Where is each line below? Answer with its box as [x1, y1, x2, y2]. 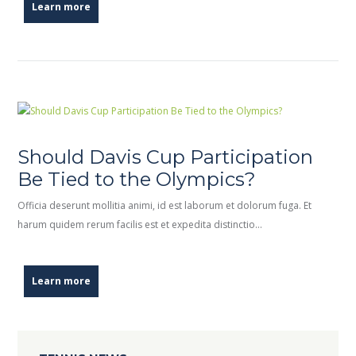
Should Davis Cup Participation [17, 145, 314, 169]
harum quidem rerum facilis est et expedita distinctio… [17, 218, 263, 232]
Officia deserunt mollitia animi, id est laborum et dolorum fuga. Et [17, 199, 312, 213]
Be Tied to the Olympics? [17, 168, 257, 192]
